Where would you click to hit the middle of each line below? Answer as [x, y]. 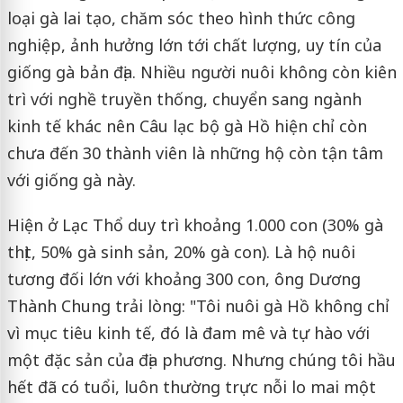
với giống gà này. [71, 179]
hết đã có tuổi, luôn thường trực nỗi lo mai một [191, 386]
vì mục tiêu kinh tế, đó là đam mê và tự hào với [188, 332]
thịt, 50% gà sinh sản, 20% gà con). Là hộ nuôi [181, 251]
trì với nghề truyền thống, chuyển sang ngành [184, 99]
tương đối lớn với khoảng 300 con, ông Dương [184, 278]
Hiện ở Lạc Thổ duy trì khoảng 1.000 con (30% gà [195, 224]
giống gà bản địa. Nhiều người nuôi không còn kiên [201, 72]
